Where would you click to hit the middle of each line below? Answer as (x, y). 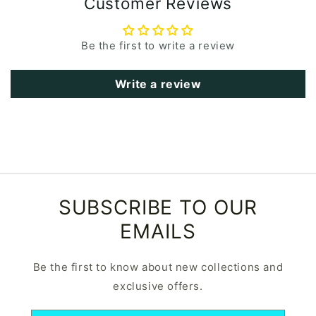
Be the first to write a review (158, 45)
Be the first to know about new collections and (158, 267)
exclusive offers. (158, 286)
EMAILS (158, 231)
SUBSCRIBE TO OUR (158, 207)
